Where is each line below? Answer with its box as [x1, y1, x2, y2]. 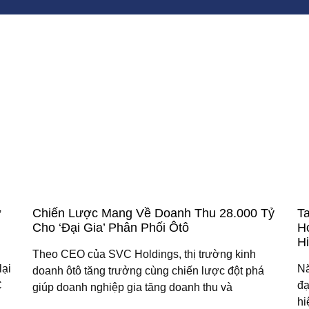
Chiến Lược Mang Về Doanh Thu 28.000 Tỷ [32, 206, 275, 221]
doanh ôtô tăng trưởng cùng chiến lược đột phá [32, 265, 265, 277]
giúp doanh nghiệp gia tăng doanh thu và [32, 281, 233, 294]
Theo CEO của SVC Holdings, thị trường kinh [32, 248, 257, 261]
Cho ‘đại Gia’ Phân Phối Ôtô [32, 221, 190, 235]
